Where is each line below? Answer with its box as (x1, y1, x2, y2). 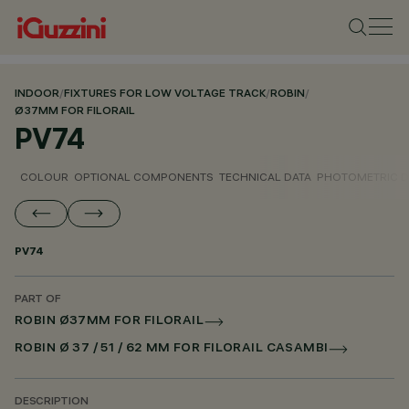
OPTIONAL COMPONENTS (74, 170, 214, 184)
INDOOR (15, 89, 59, 100)
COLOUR (20, 170, 68, 184)
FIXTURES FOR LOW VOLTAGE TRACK (64, 89, 266, 100)
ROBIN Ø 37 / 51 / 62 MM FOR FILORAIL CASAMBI (15, 342, 329, 356)
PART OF (15, 294, 61, 306)
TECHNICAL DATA (219, 170, 311, 184)
